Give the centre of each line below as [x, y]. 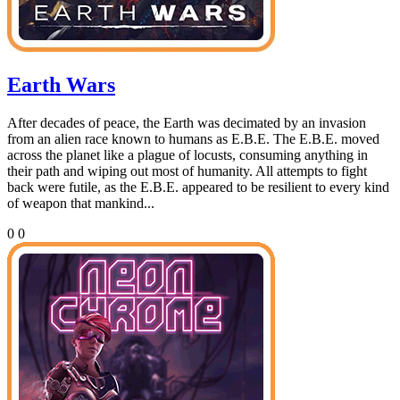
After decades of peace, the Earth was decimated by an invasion [187, 123]
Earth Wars [61, 85]
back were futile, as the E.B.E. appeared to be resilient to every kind [198, 187]
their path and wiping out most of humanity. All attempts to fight [187, 171]
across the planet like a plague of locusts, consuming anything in [187, 155]
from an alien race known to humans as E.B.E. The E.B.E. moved [193, 139]
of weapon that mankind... [81, 204]
